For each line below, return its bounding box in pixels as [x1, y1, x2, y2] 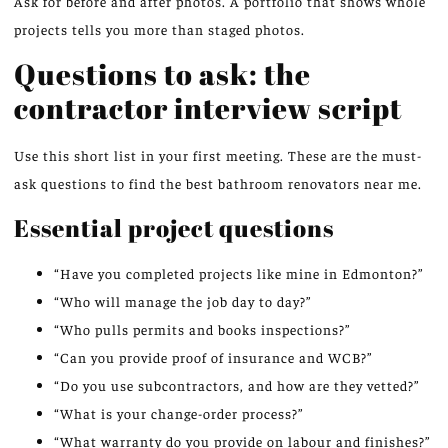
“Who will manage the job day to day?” [54, 291, 312, 310]
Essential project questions [14, 210, 334, 244]
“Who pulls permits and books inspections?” [54, 319, 351, 338]
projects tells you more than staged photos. [14, 19, 305, 38]
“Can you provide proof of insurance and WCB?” [54, 347, 373, 366]
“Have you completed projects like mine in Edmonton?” [54, 263, 424, 282]
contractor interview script [14, 88, 402, 128]
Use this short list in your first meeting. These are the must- [14, 146, 422, 165]
